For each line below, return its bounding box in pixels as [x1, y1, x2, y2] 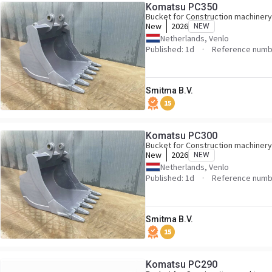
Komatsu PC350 [146, 1, 217, 13]
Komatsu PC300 [146, 130, 217, 141]
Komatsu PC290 [146, 259, 217, 270]
